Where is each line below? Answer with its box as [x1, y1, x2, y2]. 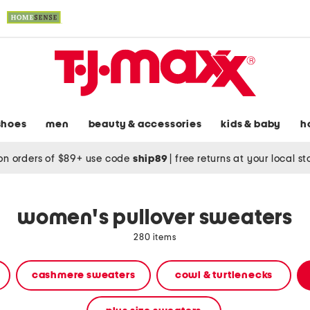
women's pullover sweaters [17, 208, 293, 229]
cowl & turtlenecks [174, 270, 273, 281]
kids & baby [221, 119, 282, 130]
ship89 [132, 153, 170, 164]
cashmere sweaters [31, 270, 136, 281]
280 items [134, 233, 176, 243]
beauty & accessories [88, 119, 202, 130]
